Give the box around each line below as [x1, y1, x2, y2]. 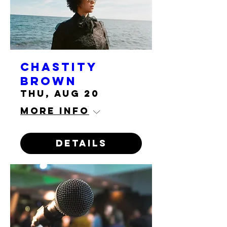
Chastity [20, 60, 97, 74]
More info [20, 105, 89, 117]
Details [55, 137, 107, 149]
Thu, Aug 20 [20, 88, 99, 99]
